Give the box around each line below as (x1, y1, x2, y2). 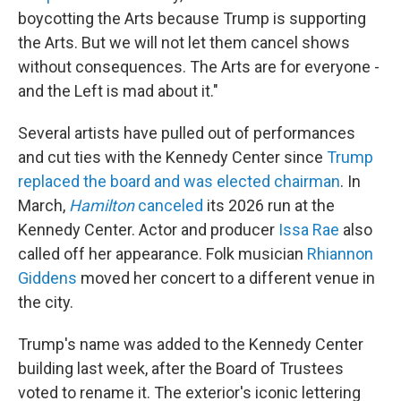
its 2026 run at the (203, 196, 335, 215)
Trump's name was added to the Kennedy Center (18, 335, 363, 354)
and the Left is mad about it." (18, 81, 218, 100)
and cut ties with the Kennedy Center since (18, 148, 327, 166)
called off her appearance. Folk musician (18, 244, 303, 263)
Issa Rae (278, 220, 339, 239)
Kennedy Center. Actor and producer (18, 220, 278, 239)
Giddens (18, 269, 81, 287)
